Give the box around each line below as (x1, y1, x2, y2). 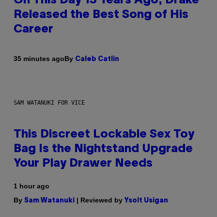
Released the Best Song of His (14, 9, 188, 20)
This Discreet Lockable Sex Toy (14, 129, 194, 140)
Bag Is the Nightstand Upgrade (14, 143, 193, 155)
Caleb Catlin (75, 56, 119, 62)
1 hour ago (14, 182, 49, 190)
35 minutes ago (14, 55, 64, 63)
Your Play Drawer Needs (14, 158, 153, 169)
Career (14, 24, 53, 35)
